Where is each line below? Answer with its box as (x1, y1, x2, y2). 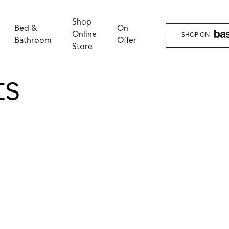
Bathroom (14, 37, 52, 45)
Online (72, 31, 97, 39)
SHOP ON (181, 32, 210, 38)
